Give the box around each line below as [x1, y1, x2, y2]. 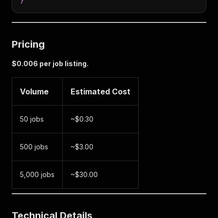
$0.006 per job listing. [12, 59, 89, 68]
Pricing [12, 38, 45, 50]
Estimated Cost [71, 87, 130, 96]
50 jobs [20, 115, 44, 123]
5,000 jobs [20, 170, 54, 179]
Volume [20, 87, 49, 96]
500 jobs [20, 143, 48, 151]
